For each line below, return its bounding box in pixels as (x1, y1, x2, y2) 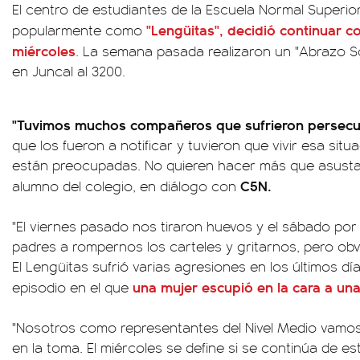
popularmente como (12, 19, 146, 39)
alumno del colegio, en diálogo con (12, 175, 240, 195)
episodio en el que (12, 276, 133, 297)
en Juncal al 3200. (12, 60, 125, 80)
